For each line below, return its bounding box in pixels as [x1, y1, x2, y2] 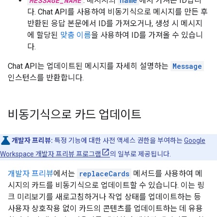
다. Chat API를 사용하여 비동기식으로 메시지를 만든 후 [27, 7, 208, 16]
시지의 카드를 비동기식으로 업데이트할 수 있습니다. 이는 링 [8, 181, 204, 190]
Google [184, 137, 205, 144]
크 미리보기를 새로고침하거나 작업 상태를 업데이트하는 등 [8, 192, 201, 201]
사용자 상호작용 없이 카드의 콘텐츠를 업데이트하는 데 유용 [8, 204, 203, 213]
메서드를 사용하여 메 [131, 169, 202, 178]
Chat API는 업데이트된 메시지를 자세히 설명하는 [8, 62, 170, 71]
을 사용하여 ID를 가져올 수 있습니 [91, 31, 203, 40]
